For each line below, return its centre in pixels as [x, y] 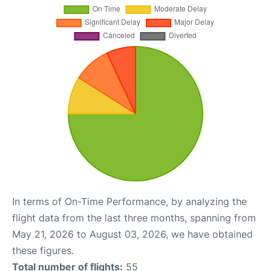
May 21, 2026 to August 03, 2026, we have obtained [132, 234]
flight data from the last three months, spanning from [134, 218]
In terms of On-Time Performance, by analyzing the [129, 201]
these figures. [43, 250]
